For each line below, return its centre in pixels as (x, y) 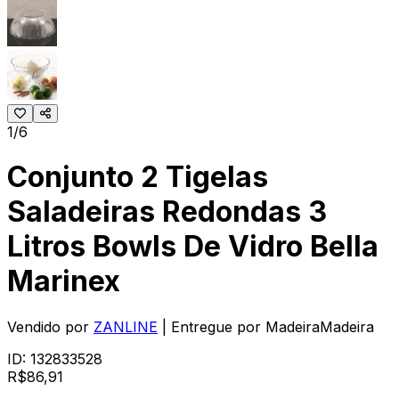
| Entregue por (212, 326)
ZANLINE (126, 326)
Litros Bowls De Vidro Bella (193, 247)
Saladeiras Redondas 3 (167, 212)
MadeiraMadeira (320, 326)
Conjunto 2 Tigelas (138, 177)
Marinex (64, 281)
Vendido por (48, 326)
